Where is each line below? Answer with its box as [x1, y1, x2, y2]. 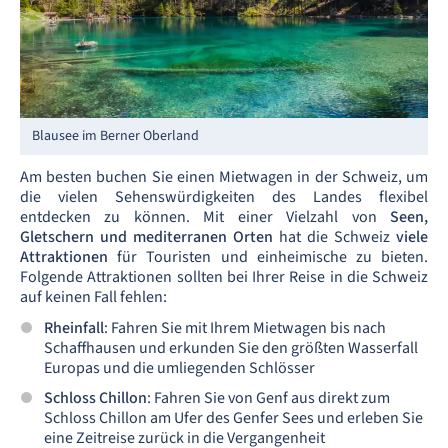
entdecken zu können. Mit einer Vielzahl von [20, 206, 390, 228]
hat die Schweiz [273, 226, 396, 248]
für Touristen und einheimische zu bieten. [108, 246, 428, 268]
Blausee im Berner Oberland [32, 126, 199, 146]
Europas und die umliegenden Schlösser [44, 357, 315, 379]
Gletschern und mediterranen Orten [20, 226, 273, 248]
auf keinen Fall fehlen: [20, 286, 167, 308]
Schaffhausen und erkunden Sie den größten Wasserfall [44, 337, 418, 359]
